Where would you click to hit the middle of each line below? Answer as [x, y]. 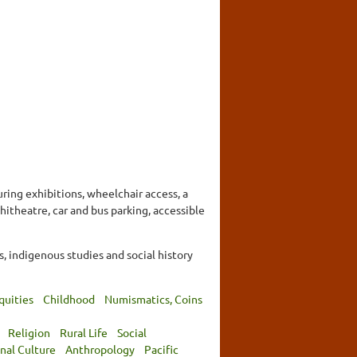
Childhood [69, 298]
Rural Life [84, 332]
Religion [29, 332]
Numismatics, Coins [153, 298]
